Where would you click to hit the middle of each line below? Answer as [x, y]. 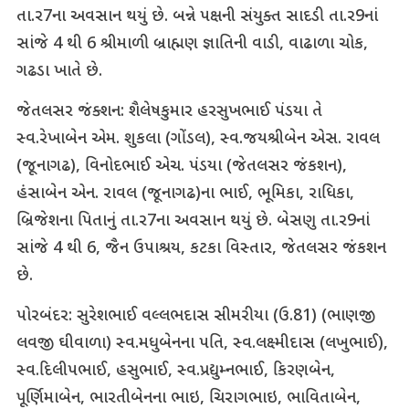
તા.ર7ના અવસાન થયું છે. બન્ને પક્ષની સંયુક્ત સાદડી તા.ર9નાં [197, 17]
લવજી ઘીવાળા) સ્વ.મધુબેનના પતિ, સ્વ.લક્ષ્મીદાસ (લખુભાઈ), [202, 344]
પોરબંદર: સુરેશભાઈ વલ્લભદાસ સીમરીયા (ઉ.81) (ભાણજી [195, 317]
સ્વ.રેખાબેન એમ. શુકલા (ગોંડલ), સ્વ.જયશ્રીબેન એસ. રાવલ [198, 140]
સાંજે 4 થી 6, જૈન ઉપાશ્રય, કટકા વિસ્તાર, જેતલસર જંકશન [201, 249]
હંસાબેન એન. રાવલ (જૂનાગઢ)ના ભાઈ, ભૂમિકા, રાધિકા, [185, 194]
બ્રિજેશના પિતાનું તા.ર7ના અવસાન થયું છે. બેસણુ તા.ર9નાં [193, 222]
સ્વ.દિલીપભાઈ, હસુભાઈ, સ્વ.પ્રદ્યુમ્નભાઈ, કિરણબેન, [175, 372]
